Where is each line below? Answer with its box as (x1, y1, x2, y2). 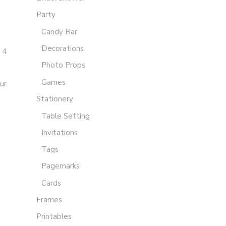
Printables (36, 211, 72, 222)
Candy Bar (41, 27, 77, 37)
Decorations (41, 43, 84, 54)
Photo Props (41, 60, 85, 71)
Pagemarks (41, 161, 80, 172)
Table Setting (41, 111, 90, 122)
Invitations (41, 128, 78, 138)
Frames (36, 195, 62, 205)
